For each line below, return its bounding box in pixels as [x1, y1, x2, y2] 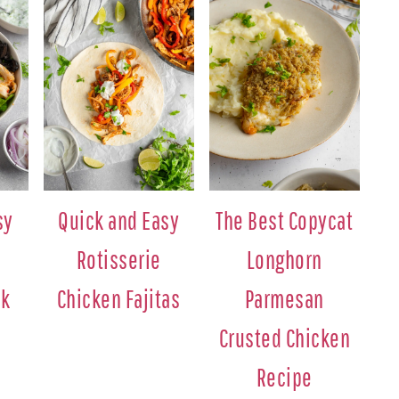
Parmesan [244, 284, 324, 314]
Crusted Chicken [218, 323, 351, 354]
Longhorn [246, 245, 322, 275]
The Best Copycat [216, 206, 354, 236]
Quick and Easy [58, 206, 180, 236]
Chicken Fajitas [56, 284, 181, 314]
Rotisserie [76, 245, 161, 275]
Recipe [256, 362, 313, 393]
